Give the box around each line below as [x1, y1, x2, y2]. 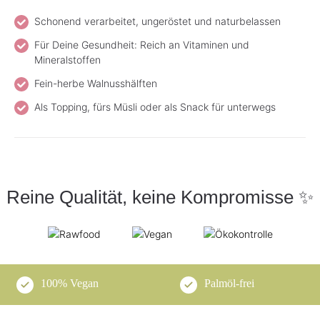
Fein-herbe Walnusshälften [34, 76, 157, 89]
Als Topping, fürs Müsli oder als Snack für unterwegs [34, 100, 276, 113]
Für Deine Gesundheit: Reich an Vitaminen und [34, 38, 249, 51]
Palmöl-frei [204, 277, 255, 290]
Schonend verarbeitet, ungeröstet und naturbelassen [34, 14, 281, 27]
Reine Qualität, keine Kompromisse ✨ [6, 186, 314, 208]
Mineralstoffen [34, 53, 101, 66]
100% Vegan [41, 277, 99, 290]
